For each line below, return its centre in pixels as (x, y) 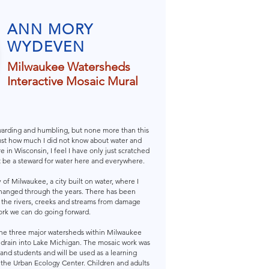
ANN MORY (51, 29)
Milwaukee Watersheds (69, 67)
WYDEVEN (46, 47)
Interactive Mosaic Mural (73, 81)
